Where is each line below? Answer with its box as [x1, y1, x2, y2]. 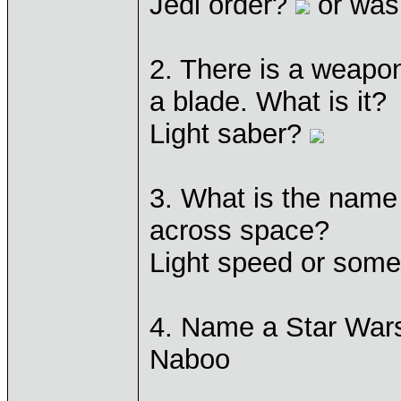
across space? [149, 215, 329, 246]
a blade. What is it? [149, 86, 387, 117]
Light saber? [149, 118, 310, 149]
